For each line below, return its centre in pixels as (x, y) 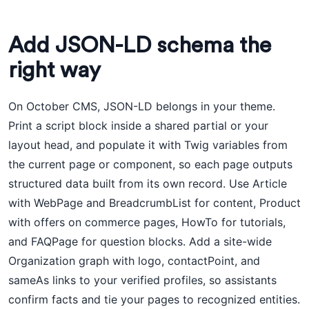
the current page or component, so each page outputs (150, 164)
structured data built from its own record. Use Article (148, 183)
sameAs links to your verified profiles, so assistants (142, 280)
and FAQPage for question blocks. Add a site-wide (140, 241)
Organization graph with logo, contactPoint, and (134, 261)
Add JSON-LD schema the (140, 46)
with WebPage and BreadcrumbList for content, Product (154, 203)
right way (54, 70)
